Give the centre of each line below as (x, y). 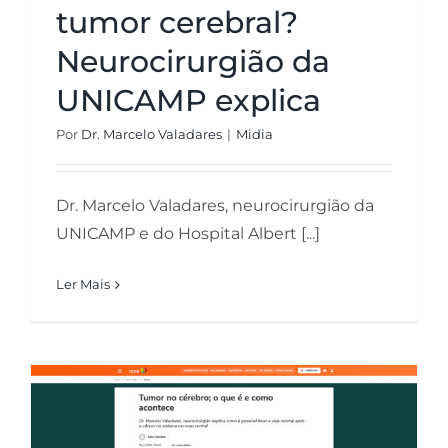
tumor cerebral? (177, 23)
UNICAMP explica (188, 101)
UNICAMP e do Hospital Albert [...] (188, 234)
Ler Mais (83, 284)
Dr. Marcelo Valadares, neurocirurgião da (215, 206)
